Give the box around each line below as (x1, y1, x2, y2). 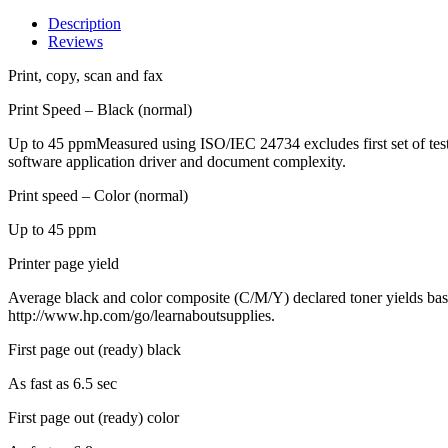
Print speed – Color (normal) (8, 186, 188, 204)
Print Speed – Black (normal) (8, 100, 192, 118)
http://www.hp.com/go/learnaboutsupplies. (8, 306, 275, 324)
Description (48, 14, 121, 32)
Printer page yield (8, 254, 119, 272)
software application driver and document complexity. (8, 152, 346, 170)
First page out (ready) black (8, 340, 181, 358)
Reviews (48, 32, 103, 50)
